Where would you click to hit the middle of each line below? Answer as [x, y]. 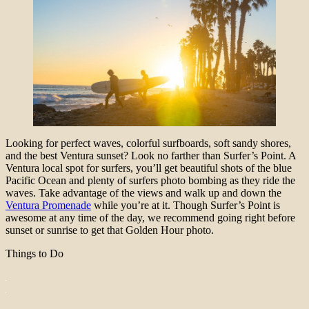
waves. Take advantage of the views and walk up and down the [143, 192]
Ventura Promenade [48, 205]
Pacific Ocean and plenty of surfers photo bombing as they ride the [150, 180]
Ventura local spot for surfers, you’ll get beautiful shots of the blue [149, 168]
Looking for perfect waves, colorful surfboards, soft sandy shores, [148, 143]
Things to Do [34, 253]
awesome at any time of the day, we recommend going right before [150, 217]
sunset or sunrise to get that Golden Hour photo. [110, 230]
